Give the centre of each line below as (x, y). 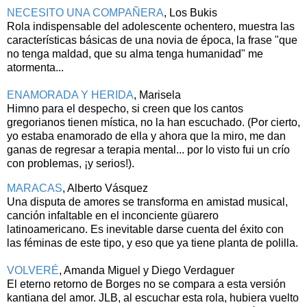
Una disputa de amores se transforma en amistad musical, (147, 202)
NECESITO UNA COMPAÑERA (85, 13)
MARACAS (35, 188)
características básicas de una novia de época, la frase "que (152, 40)
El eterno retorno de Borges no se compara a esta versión (146, 284)
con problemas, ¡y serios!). (71, 164)
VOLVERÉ (33, 271)
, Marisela (157, 95)
